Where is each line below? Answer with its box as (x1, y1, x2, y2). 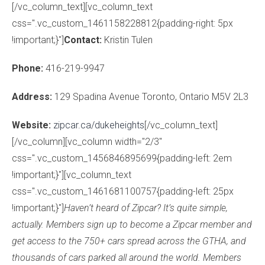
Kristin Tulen (102, 34, 153, 46)
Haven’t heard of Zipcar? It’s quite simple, (64, 202, 228, 214)
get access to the (12, 235, 84, 247)
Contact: (64, 34, 102, 46)
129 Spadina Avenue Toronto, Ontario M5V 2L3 (52, 91, 248, 102)
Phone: (12, 63, 46, 74)
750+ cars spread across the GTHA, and (84, 235, 246, 247)
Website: (12, 119, 53, 131)
